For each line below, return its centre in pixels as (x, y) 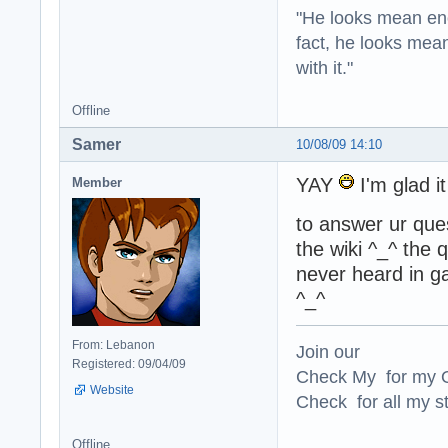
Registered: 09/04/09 (129, 363)
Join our (328, 351)
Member (97, 182)
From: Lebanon (113, 344)
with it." (324, 67)
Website (112, 389)
